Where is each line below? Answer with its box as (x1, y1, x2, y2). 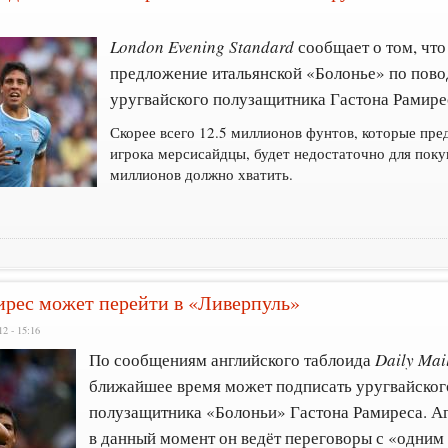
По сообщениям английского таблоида (89, 347, 376, 371)
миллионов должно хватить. (110, 164, 294, 185)
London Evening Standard (110, 35, 295, 59)
